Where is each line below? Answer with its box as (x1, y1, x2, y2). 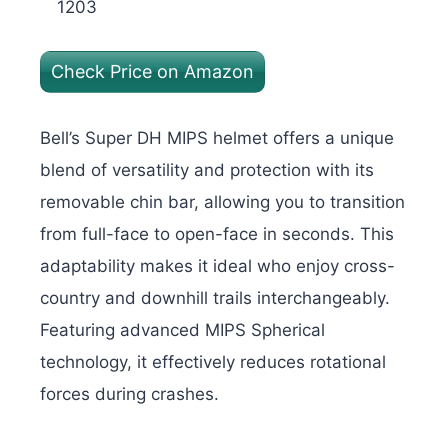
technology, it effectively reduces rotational (40, 351, 386, 372)
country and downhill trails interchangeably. (40, 287, 390, 308)
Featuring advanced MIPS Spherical (40, 319, 325, 340)
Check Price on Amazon (51, 61, 254, 83)
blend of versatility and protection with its (40, 159, 374, 180)
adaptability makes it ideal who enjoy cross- (40, 255, 395, 276)
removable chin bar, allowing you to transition (40, 191, 405, 212)
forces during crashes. (40, 383, 219, 404)
